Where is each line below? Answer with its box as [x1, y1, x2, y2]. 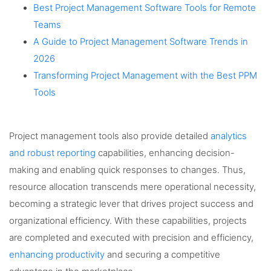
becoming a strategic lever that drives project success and [9, 198, 253, 209]
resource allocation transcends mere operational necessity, [9, 181, 256, 192]
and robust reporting [9, 147, 96, 158]
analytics [211, 130, 247, 142]
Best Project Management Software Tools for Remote [33, 2, 256, 13]
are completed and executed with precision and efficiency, [9, 232, 253, 243]
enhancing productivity [9, 249, 105, 260]
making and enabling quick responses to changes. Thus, [9, 164, 246, 175]
